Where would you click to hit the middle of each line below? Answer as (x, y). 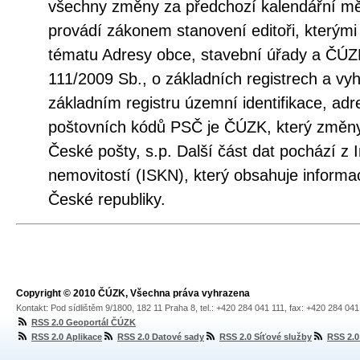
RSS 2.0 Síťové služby (266, 337)
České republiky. (107, 199)
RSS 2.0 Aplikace (67, 337)
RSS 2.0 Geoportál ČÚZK (84, 322)
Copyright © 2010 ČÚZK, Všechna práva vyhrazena (133, 293)
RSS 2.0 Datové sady (161, 337)
